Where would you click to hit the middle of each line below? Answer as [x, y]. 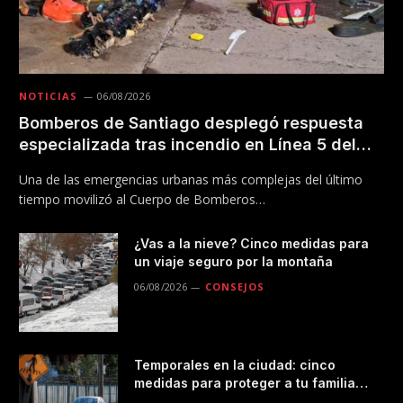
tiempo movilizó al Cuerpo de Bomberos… [142, 199]
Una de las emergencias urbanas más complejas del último [191, 179]
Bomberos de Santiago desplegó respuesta [191, 122]
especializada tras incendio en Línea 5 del [188, 144]
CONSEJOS [235, 286]
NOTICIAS [48, 95]
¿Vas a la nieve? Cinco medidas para [251, 243]
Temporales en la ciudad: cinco [235, 364]
